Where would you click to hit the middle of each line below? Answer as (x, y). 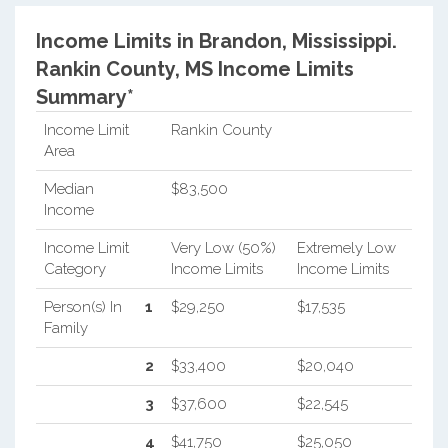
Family (65, 327)
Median (68, 188)
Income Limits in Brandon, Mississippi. (216, 40)
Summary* (84, 96)
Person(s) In (82, 306)
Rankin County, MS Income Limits (194, 68)
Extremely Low (346, 247)
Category (74, 268)
